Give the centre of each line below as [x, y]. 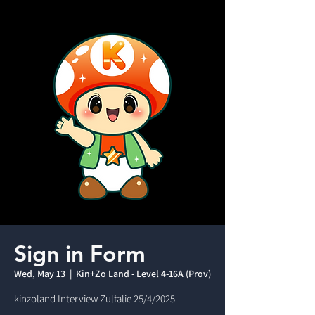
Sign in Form [80, 253]
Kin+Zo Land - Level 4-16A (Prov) [143, 274]
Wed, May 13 [40, 274]
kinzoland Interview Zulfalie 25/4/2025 [95, 298]
